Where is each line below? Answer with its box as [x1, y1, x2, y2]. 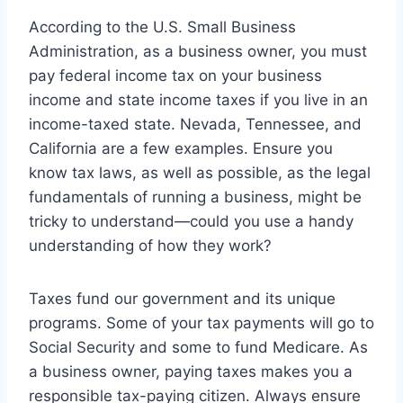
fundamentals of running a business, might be [29, 187, 362, 206]
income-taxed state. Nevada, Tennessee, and [29, 114, 362, 133]
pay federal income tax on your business [29, 66, 322, 85]
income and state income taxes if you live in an [29, 90, 368, 109]
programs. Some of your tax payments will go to [29, 313, 374, 332]
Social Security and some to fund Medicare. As [29, 337, 368, 356]
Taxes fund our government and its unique [29, 289, 336, 308]
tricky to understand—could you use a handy [29, 211, 354, 230]
